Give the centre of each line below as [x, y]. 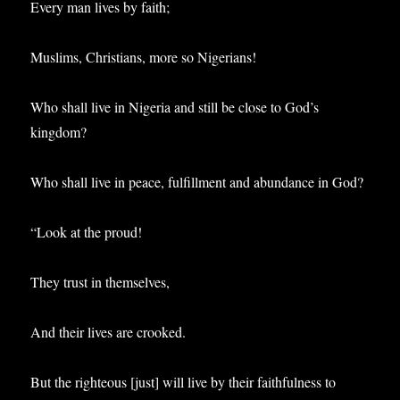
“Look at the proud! [87, 231]
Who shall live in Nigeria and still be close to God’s [175, 106]
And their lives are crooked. [108, 331]
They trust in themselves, [100, 281]
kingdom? [59, 131]
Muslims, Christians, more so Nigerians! [144, 56]
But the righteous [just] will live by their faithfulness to [183, 381]
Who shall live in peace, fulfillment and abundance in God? [197, 181]
